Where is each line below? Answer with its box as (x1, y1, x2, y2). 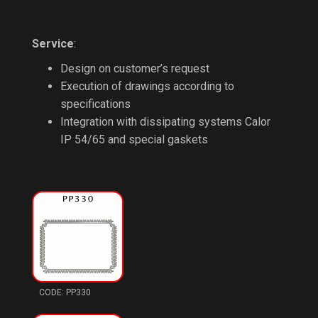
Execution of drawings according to (60, 79, 234, 93)
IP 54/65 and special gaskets (60, 133, 208, 146)
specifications (60, 97, 131, 111)
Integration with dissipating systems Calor (60, 115, 270, 128)
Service (32, 37, 74, 50)
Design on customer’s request (60, 62, 209, 75)
